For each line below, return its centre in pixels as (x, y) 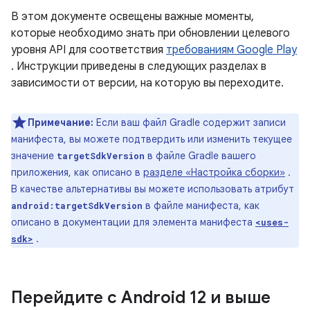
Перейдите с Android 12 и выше (141, 298)
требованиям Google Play (231, 50)
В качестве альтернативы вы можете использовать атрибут (153, 189)
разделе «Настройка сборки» (214, 172)
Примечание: (61, 122)
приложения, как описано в (77, 172)
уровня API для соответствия (89, 50)
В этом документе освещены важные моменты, (133, 17)
